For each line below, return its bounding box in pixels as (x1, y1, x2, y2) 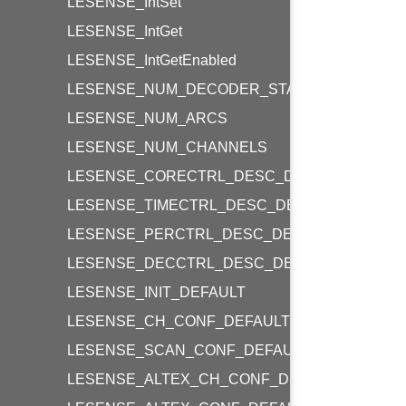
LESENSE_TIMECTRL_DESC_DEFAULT (67, 198, 342, 213)
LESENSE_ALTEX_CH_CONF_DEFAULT (67, 372, 344, 387)
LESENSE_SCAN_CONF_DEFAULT (67, 343, 310, 358)
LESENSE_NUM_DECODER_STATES (67, 82, 324, 97)
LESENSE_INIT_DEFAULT (67, 285, 246, 300)
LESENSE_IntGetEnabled (67, 53, 237, 68)
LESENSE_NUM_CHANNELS (67, 140, 267, 155)
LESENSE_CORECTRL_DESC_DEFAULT (67, 169, 350, 184)
